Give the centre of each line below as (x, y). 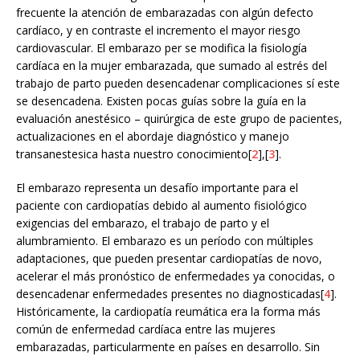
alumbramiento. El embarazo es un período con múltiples (165, 240)
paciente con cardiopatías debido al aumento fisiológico (162, 205)
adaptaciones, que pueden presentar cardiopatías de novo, (169, 258)
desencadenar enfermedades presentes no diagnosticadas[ (170, 293)
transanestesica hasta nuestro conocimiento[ (134, 153)
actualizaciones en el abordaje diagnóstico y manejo (153, 136)
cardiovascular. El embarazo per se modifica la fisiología (162, 47)
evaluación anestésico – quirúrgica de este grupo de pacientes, (179, 118)
